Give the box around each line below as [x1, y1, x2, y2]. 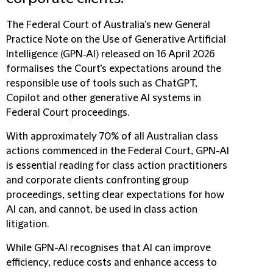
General [175, 19, 210, 30]
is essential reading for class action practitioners [6, 160, 227, 171]
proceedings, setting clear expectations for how [6, 190, 224, 200]
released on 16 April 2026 [99, 49, 215, 60]
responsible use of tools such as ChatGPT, [6, 78, 197, 89]
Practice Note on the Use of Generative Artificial [6, 34, 226, 45]
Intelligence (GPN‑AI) [6, 49, 99, 60]
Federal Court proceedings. [6, 107, 129, 118]
